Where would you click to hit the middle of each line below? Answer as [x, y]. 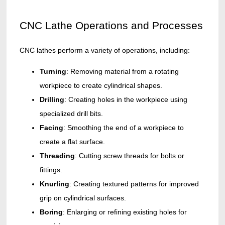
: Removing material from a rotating [122, 72]
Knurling [54, 184]
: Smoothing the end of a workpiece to [123, 128]
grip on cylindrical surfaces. [83, 198]
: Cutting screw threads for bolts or [129, 156]
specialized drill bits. [71, 114]
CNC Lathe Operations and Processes [111, 26]
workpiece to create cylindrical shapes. [101, 86]
